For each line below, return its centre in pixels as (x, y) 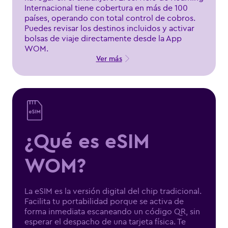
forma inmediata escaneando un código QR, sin (112, 211)
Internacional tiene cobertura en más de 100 (106, 8)
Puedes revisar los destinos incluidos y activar (109, 28)
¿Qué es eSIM (87, 141)
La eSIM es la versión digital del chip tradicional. (113, 191)
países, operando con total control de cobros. (110, 18)
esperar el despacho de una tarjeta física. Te (105, 221)
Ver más (109, 59)
